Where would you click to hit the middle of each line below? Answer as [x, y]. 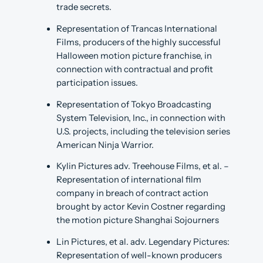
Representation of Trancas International [137, 29]
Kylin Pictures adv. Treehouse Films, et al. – [143, 166]
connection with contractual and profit [135, 70]
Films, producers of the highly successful [139, 43]
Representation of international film [129, 180]
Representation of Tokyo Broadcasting [134, 104]
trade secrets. [84, 7]
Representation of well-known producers [139, 255]
